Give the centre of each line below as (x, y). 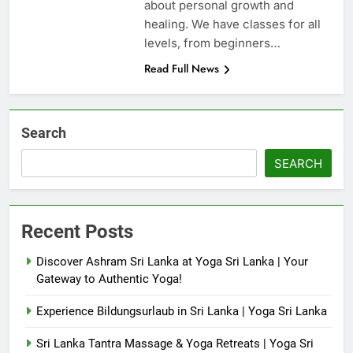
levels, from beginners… (212, 43)
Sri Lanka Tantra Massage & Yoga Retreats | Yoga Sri (175, 344)
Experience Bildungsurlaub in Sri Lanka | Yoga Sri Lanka (182, 312)
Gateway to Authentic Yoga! (109, 279)
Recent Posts (77, 232)
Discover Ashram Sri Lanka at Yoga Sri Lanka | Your (172, 262)
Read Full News (181, 69)
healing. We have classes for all (232, 24)
